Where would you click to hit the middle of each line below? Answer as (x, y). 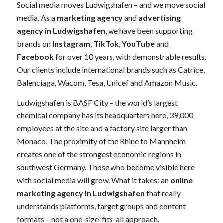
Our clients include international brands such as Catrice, (111, 69)
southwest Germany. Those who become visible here (106, 167)
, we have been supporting (149, 31)
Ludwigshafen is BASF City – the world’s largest (97, 102)
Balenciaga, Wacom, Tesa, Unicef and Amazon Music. (107, 82)
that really (163, 193)
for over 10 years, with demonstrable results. (130, 56)
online (181, 180)
